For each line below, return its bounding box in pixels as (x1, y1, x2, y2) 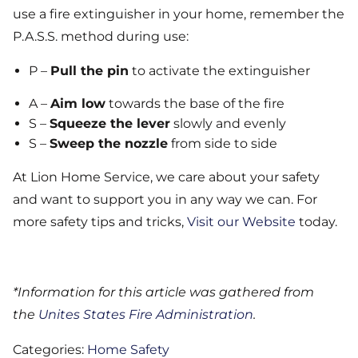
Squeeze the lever (50, 116, 170, 132)
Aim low (50, 96, 105, 112)
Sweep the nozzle (50, 136, 168, 152)
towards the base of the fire (105, 96, 284, 112)
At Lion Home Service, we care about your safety (13, 169, 320, 185)
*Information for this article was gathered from (13, 284, 314, 300)
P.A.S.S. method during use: (13, 29, 189, 45)
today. (296, 214, 337, 230)
